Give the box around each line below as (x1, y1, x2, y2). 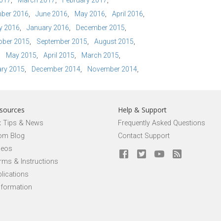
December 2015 (76, 24, 125, 32)
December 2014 (32, 65, 80, 73)
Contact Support (118, 132, 170, 140)
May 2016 (74, 10, 105, 18)
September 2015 (37, 37, 87, 45)
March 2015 (81, 51, 119, 59)
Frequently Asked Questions (118, 119, 205, 127)
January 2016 (27, 24, 69, 32)
